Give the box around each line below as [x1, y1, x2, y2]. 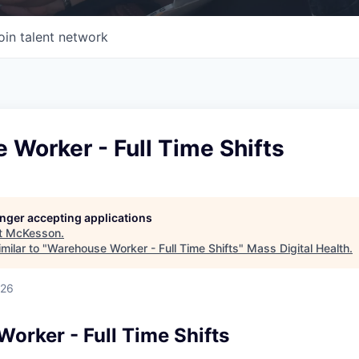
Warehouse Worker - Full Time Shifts [47, 240, 239, 255]
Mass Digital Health [247, 240, 349, 255]
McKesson [6, 225, 61, 240]
